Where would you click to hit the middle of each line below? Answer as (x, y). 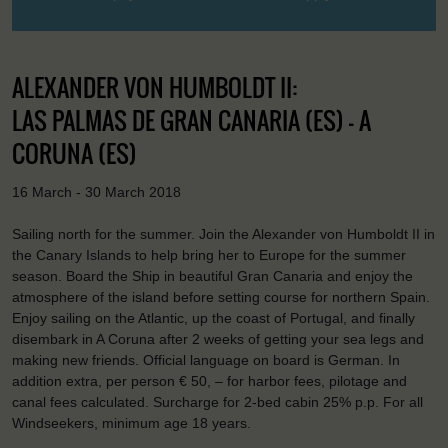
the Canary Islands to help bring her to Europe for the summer (209, 255)
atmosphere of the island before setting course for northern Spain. (221, 297)
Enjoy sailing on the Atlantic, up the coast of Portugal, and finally (213, 318)
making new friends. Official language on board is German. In (206, 360)
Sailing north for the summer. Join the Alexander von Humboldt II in (223, 234)
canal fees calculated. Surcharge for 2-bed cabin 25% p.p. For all (217, 402)
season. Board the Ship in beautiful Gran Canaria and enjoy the (212, 276)
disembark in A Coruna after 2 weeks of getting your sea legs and (218, 339)
